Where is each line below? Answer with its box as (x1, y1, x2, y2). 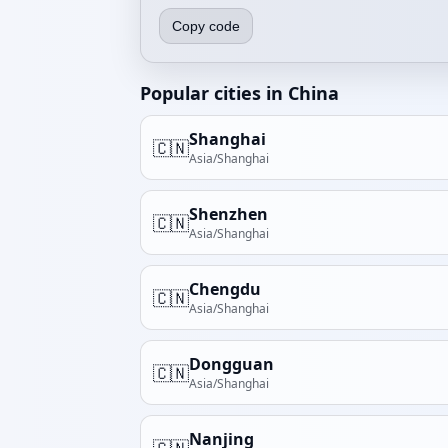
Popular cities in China (140, 81, 339, 105)
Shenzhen (189, 203, 268, 225)
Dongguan (189, 353, 274, 375)
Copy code (172, 18, 240, 34)
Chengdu (189, 278, 261, 300)
